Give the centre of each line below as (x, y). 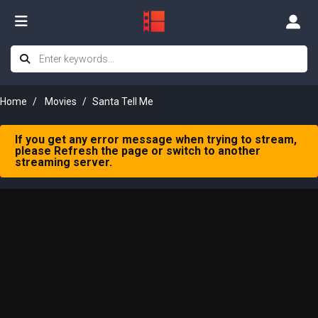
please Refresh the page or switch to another (138, 151)
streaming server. (64, 162)
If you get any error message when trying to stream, (156, 139)
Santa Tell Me (123, 102)
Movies (61, 102)
